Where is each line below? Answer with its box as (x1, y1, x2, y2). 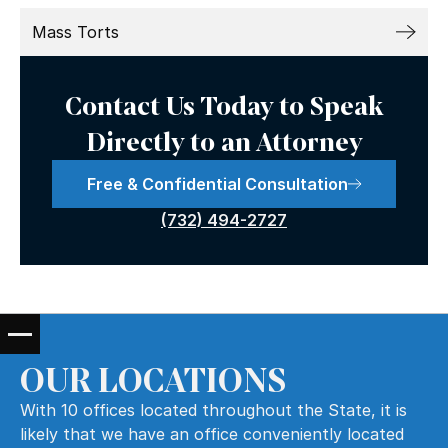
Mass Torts (32, 22, 119, 42)
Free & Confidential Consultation (86, 174, 348, 194)
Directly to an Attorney (85, 125, 363, 158)
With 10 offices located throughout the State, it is (20, 400, 407, 420)
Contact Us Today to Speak (65, 89, 383, 122)
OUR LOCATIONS (20, 359, 286, 401)
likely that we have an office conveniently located (20, 424, 404, 444)
